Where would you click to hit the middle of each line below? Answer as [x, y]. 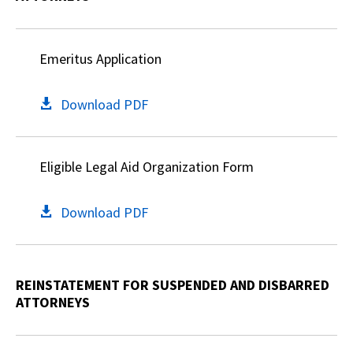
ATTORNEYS [53, 302]
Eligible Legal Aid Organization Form [147, 167]
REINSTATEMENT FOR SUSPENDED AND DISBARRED [173, 285]
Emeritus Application [100, 59]
